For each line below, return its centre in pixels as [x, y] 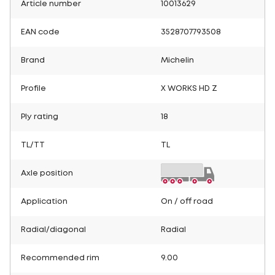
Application [44, 201]
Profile [33, 88]
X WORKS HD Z [189, 88]
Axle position [47, 173]
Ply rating [40, 117]
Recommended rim [60, 258]
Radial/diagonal [53, 230]
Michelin [177, 60]
